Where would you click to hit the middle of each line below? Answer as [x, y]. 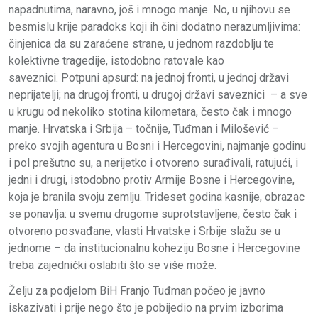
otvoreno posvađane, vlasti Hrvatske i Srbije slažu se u [144, 231]
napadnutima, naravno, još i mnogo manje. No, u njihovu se [149, 10]
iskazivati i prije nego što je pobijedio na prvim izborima [146, 308]
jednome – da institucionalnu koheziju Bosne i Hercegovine [154, 248]
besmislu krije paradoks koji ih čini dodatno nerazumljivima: [154, 27]
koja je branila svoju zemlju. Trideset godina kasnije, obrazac [157, 197]
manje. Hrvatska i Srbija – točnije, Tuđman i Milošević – [144, 129]
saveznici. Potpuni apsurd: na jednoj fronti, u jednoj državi [149, 78]
